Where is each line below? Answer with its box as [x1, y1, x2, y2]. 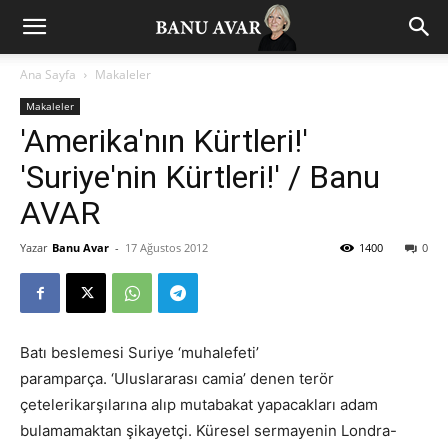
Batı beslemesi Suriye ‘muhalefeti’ [20, 343, 259, 362]
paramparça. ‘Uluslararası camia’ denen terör [20, 369, 334, 388]
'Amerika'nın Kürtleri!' [20, 122, 308, 160]
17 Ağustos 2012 [125, 240, 208, 255]
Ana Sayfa [20, 66, 76, 83]
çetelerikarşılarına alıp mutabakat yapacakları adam [20, 395, 378, 414]
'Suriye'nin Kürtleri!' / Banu [20, 158, 380, 196]
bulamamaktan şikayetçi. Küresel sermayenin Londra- [20, 421, 397, 440]
